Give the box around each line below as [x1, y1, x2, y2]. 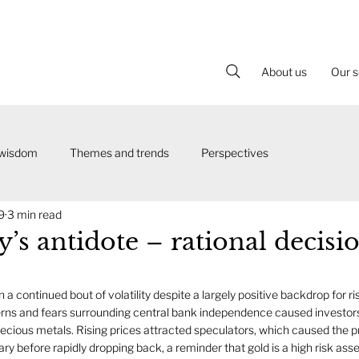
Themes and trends [70, 146, 169, 159]
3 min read [7, 207, 62, 221]
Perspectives [201, 146, 268, 159]
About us [261, 64, 308, 79]
